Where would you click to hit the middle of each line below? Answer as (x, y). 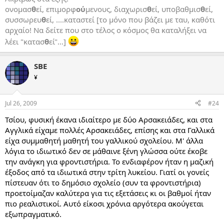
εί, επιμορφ (56, 9)
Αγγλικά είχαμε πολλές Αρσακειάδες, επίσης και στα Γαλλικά (110, 130)
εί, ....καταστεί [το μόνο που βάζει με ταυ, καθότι (130, 19)
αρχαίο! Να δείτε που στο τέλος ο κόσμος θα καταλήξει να (106, 30)
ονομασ (18, 9)
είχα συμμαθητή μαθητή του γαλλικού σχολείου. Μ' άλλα (104, 140)
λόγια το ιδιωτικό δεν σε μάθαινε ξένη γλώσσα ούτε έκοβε (106, 151)
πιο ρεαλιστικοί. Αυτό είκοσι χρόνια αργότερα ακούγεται (104, 203)
